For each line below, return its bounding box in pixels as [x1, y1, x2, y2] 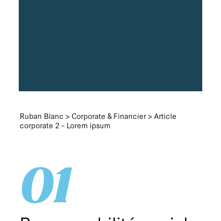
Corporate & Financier [72, 110, 147, 121]
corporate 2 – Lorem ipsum [20, 119, 111, 130]
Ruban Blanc [20, 110, 64, 121]
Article [154, 110, 177, 121]
